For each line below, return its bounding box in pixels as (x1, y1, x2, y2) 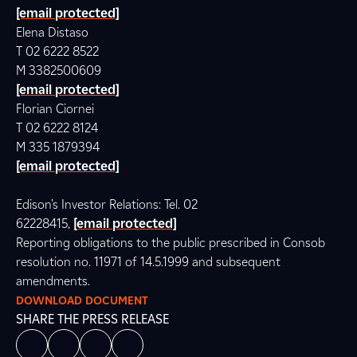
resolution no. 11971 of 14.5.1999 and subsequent (16, 254, 280, 269)
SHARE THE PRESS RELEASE (16, 312, 169, 327)
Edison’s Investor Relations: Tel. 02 (16, 197, 198, 212)
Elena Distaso (16, 25, 92, 40)
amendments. (16, 273, 90, 288)
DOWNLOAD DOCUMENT (16, 293, 148, 308)
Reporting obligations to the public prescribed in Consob (16, 235, 325, 250)
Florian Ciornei (16, 101, 97, 116)
